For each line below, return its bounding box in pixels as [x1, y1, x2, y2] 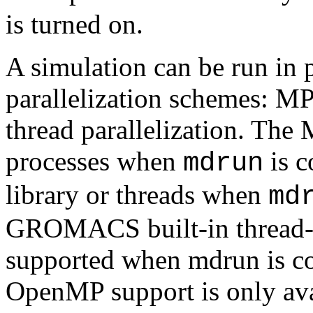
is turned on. [6, 9, 143, 39]
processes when [6, 146, 183, 176]
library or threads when [6, 180, 268, 210]
